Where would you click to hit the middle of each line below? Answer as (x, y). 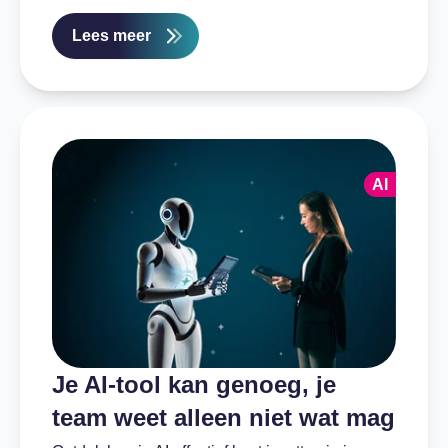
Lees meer (111, 36)
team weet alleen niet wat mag (223, 417)
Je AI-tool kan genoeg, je (194, 384)
